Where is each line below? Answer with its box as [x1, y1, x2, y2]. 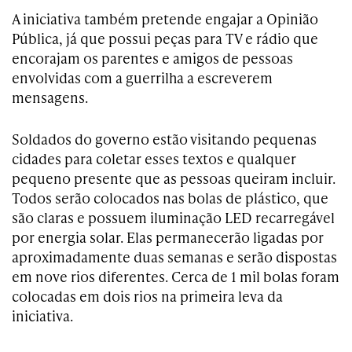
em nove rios [12, 266, 98, 286]
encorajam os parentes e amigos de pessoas [12, 48, 293, 68]
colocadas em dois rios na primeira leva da [12, 286, 283, 306]
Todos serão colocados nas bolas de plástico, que [12, 188, 328, 207]
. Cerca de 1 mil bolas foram [165, 266, 339, 286]
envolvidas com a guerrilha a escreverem [12, 68, 273, 87]
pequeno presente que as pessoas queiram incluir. [12, 168, 335, 188]
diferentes [98, 266, 165, 286]
